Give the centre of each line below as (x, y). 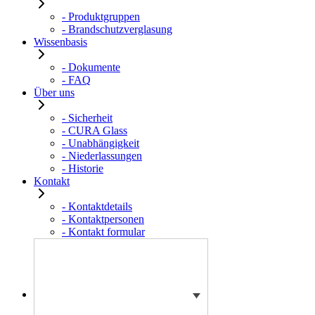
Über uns (54, 92)
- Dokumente (91, 67)
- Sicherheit (87, 117)
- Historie (83, 168)
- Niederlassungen (102, 155)
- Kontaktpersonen (103, 219)
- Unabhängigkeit (101, 143)
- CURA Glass (95, 130)
